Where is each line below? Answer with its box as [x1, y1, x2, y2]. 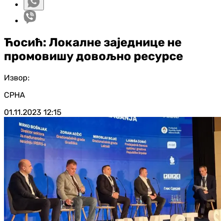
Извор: [4, 73, 30, 82]
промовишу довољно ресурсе [4, 49, 183, 63]
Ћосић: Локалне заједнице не [4, 35, 182, 49]
